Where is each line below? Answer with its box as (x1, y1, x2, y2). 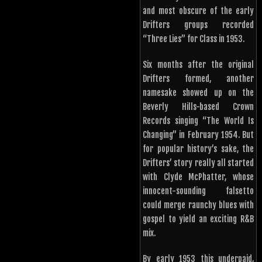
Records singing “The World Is (143, 116, 254, 126)
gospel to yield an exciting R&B (143, 214, 254, 225)
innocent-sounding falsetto (143, 186, 254, 196)
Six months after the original (143, 60, 254, 70)
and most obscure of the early (143, 6, 254, 16)
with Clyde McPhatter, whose (143, 172, 254, 182)
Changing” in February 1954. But (143, 130, 254, 140)
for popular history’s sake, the (143, 144, 254, 154)
